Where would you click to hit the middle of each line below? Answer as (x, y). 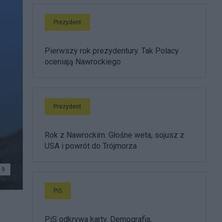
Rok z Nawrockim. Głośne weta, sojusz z (114, 135)
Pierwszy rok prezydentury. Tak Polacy (112, 51)
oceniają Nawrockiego (83, 62)
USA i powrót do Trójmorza (91, 146)
